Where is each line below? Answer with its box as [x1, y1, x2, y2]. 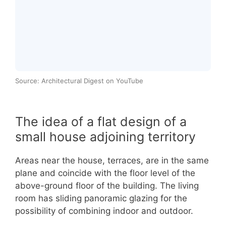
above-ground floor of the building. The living [15, 181, 199, 191]
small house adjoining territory [15, 129, 196, 145]
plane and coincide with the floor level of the [15, 168, 195, 179]
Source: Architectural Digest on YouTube [15, 77, 143, 85]
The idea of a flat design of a [15, 114, 187, 130]
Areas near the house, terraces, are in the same [15, 155, 209, 166]
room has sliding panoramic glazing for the [15, 193, 187, 204]
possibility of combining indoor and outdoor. [15, 206, 193, 216]
